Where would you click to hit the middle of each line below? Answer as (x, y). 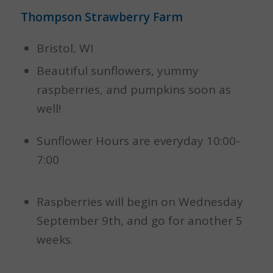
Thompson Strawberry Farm (101, 17)
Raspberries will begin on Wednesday (140, 202)
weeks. (55, 240)
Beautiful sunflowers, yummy (117, 70)
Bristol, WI (65, 48)
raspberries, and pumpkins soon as (133, 89)
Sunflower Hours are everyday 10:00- (138, 140)
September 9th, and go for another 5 (139, 221)
